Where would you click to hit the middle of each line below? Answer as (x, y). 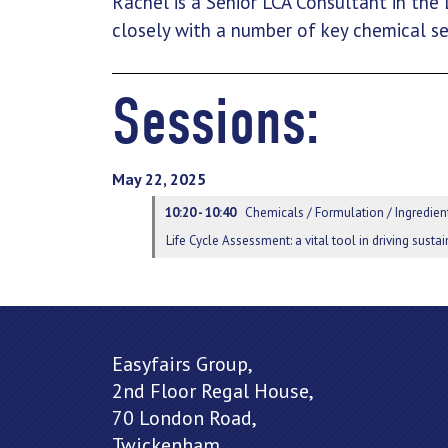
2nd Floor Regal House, (213, 391)
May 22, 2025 (159, 178)
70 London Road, (184, 418)
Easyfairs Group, (182, 364)
